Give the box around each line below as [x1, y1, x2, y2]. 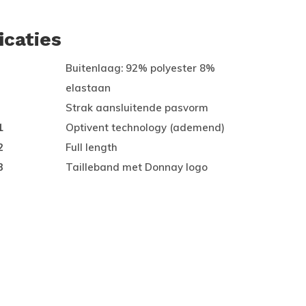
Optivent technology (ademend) [66, 121, 225, 134]
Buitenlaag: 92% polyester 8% [66, 61, 215, 74]
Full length [66, 141, 117, 154]
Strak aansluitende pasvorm [66, 101, 208, 114]
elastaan [66, 81, 111, 94]
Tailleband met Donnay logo [66, 161, 208, 173]
